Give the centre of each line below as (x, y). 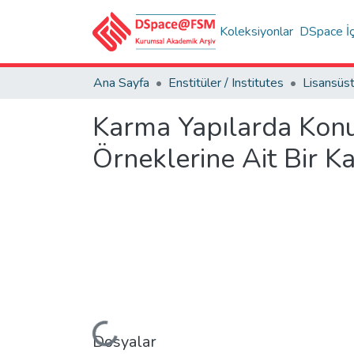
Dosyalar (124, 341)
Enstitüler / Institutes (226, 83)
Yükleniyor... (86, 323)
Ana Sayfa (121, 83)
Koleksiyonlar (257, 32)
